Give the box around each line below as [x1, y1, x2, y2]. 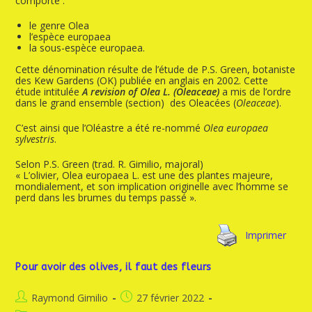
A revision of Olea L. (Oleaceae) [82, 85, 220, 98]
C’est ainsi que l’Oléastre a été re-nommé [15, 121, 204, 134]
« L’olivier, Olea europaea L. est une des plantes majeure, [15, 169, 274, 182]
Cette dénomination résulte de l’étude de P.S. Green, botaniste [15, 63, 296, 76]
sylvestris [15, 132, 55, 146]
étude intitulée [15, 85, 83, 98]
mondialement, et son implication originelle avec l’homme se [15, 180, 289, 193]
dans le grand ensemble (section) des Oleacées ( [15, 96, 237, 109]
